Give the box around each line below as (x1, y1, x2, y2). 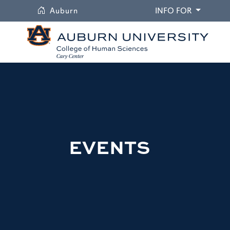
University (78, 5, 118, 15)
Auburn (50, 6, 78, 16)
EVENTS (69, 133, 150, 160)
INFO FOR (155, 6, 191, 16)
